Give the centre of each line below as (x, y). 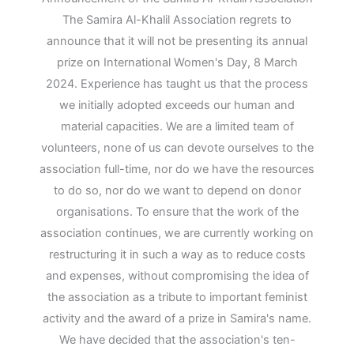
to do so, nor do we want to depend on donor (177, 191)
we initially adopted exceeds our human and (177, 105)
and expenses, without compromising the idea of (177, 276)
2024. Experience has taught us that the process (177, 84)
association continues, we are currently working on (177, 233)
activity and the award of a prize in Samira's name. (177, 319)
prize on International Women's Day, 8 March (177, 63)
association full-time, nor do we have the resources (177, 169)
